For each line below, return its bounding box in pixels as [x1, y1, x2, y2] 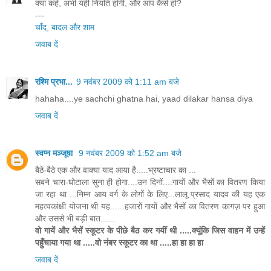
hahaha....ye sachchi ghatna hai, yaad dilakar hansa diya [35, 93, 253, 103]
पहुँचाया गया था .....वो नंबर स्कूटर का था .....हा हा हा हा [35, 237, 203, 247]
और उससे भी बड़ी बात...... [35, 213, 115, 223]
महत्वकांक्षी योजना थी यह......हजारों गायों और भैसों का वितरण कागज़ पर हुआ [35, 201, 265, 211]
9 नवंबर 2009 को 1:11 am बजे [76, 76, 179, 87]
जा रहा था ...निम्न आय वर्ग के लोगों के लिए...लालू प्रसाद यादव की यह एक [35, 189, 265, 199]
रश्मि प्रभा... [35, 76, 73, 87]
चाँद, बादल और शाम [35, 22, 94, 32]
